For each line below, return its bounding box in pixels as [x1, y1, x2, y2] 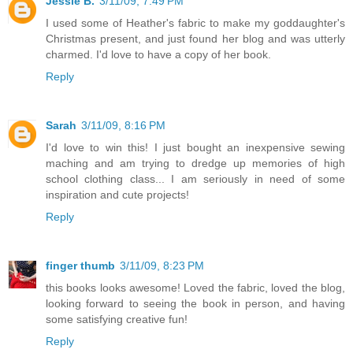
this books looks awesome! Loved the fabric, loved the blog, [46, 281, 345, 294]
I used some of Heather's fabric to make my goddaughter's [46, 16, 345, 29]
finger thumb [46, 258, 115, 272]
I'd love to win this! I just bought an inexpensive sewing [46, 140, 345, 154]
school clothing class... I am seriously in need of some [46, 172, 345, 185]
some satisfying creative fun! [46, 312, 188, 325]
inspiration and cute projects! [46, 188, 189, 201]
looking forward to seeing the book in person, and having [46, 296, 345, 310]
